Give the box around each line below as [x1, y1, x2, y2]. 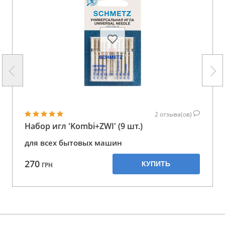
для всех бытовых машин [25, 137, 122, 148]
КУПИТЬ [142, 159, 171, 168]
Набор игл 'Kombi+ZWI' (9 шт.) [25, 120, 143, 132]
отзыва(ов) [160, 109, 193, 119]
